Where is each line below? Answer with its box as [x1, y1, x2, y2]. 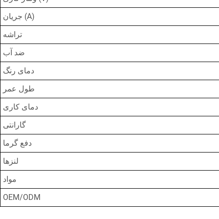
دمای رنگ [3, 66, 34, 75]
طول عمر [3, 84, 35, 93]
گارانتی [3, 120, 26, 130]
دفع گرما [3, 138, 32, 148]
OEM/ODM [3, 192, 41, 202]
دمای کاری [3, 102, 38, 111]
